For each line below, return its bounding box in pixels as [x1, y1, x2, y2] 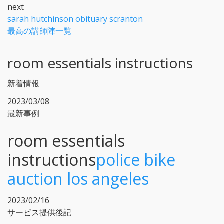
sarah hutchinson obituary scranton [7, 13, 143, 24]
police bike [96, 148, 175, 170]
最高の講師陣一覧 [7, 25, 71, 36]
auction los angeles [7, 167, 149, 189]
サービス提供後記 [7, 206, 71, 218]
